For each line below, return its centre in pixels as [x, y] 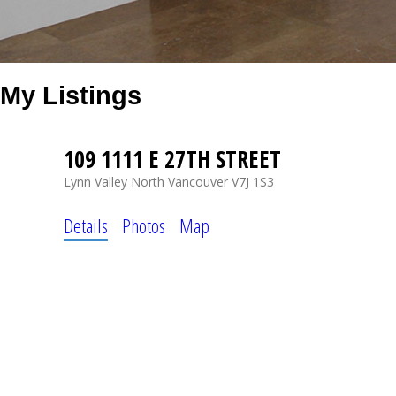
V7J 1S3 [253, 181]
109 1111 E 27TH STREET [172, 159]
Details [86, 225]
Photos [144, 225]
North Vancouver [179, 181]
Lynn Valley [95, 181]
